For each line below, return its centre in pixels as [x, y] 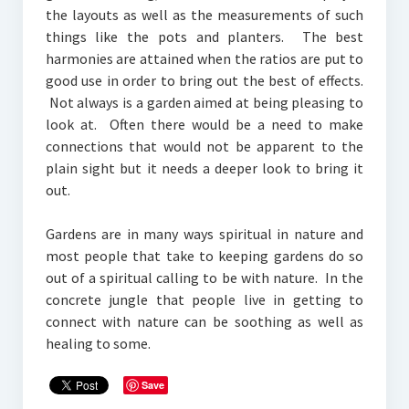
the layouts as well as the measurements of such [204, 15]
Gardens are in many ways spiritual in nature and [204, 234]
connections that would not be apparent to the [204, 147]
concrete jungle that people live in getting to [204, 300]
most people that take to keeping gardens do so [204, 256]
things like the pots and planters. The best [204, 37]
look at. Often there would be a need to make [204, 125]
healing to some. [100, 344]
